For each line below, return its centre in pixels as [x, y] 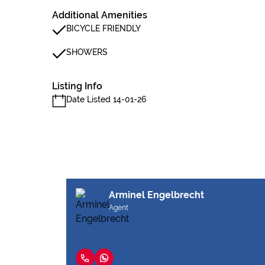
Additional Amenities [100, 15]
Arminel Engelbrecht [156, 195]
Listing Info [77, 86]
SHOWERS [87, 52]
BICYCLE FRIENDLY [104, 28]
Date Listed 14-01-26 [106, 99]
